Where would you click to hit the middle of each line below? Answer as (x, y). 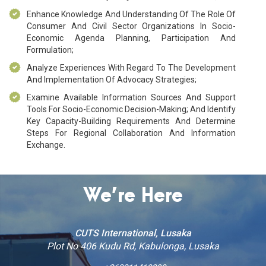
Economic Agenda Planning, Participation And (131, 38)
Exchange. (46, 145)
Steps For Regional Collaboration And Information (131, 133)
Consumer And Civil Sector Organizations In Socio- (131, 26)
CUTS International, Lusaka (133, 233)
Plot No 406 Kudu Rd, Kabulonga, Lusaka (133, 246)
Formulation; (50, 50)
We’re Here (133, 196)
